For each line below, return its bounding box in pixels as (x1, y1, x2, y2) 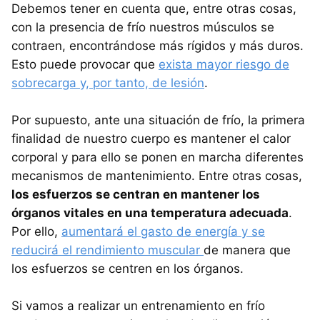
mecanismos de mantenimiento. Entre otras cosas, (11, 168, 302, 183)
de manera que (204, 242, 291, 257)
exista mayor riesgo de (159, 56, 289, 71)
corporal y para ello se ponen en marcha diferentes (11, 149, 304, 164)
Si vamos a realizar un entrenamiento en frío (11, 298, 265, 313)
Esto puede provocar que (11, 56, 159, 71)
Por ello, (11, 224, 61, 239)
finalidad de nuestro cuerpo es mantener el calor (11, 131, 291, 146)
